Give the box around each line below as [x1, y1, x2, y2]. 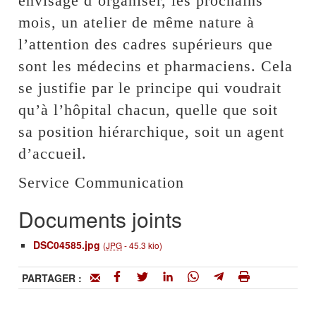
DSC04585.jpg [33, 238, 101, 253]
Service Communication [18, 174, 185, 192]
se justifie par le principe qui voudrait [18, 79, 282, 97]
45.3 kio [129, 239, 160, 252]
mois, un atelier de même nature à [18, 13, 255, 32]
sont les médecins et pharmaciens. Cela [18, 57, 293, 75]
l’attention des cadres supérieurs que [18, 35, 274, 54]
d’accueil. [18, 145, 87, 163]
